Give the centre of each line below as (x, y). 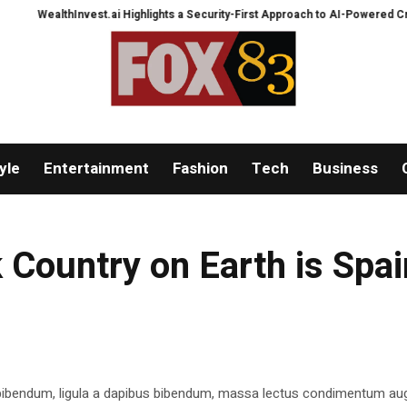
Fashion (200, 169)
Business (345, 169)
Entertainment (96, 169)
